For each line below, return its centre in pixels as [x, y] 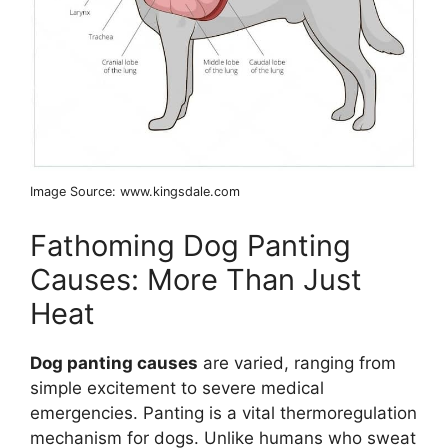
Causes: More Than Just [196, 279]
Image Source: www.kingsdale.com [135, 192]
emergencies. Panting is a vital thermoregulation [223, 412]
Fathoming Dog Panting [190, 245]
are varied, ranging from [297, 362]
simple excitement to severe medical [177, 387]
